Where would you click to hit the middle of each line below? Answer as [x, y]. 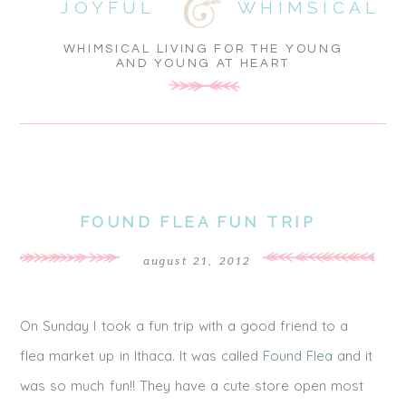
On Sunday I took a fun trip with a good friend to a [184, 326]
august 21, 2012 [197, 261]
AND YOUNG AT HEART [203, 63]
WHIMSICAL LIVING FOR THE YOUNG [203, 48]
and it [352, 356]
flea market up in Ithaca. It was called [141, 356]
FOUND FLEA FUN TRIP [197, 222]
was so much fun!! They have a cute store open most [192, 386]
